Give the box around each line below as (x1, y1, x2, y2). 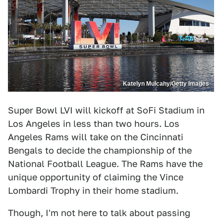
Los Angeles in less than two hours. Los (8, 118, 179, 129)
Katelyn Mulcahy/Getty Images (123, 80, 209, 88)
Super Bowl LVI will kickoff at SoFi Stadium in (8, 105, 205, 116)
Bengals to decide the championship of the (8, 145, 192, 156)
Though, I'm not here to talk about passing (8, 208, 190, 219)
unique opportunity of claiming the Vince (8, 172, 183, 183)
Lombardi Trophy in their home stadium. (8, 185, 178, 196)
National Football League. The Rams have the (8, 159, 203, 169)
